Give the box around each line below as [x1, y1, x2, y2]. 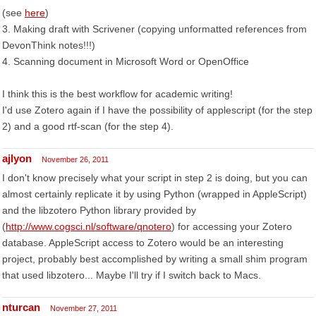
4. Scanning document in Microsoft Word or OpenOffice [2, 56, 249, 67]
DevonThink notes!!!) [2, 39, 95, 51]
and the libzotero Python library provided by [2, 205, 196, 216]
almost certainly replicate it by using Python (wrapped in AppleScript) [2, 188, 307, 200]
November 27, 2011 [50, 304, 117, 312]
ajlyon [2, 152, 32, 164]
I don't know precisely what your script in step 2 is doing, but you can [2, 172, 308, 183]
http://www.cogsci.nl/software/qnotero [6, 221, 171, 232]
